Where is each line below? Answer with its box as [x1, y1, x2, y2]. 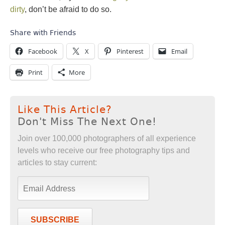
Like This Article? [18, 103, 112, 116]
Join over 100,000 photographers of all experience [18, 134, 196, 143]
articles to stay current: [18, 158, 97, 167]
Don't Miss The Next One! [18, 116, 157, 128]
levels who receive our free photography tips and [18, 146, 190, 155]
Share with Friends [10, 29, 76, 37]
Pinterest [117, 47, 144, 56]
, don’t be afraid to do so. [25, 5, 111, 14]
